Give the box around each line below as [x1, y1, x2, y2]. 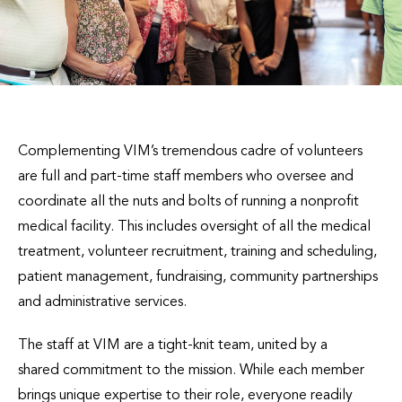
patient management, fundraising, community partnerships [18, 269, 378, 284]
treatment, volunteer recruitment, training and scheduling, [18, 244, 377, 259]
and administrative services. [18, 294, 187, 310]
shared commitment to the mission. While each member [18, 363, 364, 378]
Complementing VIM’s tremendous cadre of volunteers [18, 144, 363, 159]
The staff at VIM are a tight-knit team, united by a [18, 337, 328, 353]
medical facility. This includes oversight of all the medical [18, 219, 371, 234]
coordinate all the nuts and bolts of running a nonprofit [18, 194, 359, 209]
